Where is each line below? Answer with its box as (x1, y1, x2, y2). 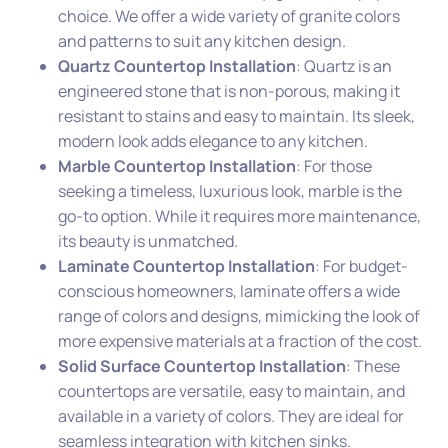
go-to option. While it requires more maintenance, (58, 205, 421, 228)
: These (346, 355, 400, 378)
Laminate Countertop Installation (58, 255, 315, 278)
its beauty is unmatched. (58, 230, 238, 253)
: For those (296, 155, 372, 178)
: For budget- (315, 255, 408, 278)
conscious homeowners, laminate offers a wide (58, 280, 400, 303)
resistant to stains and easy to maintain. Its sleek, (58, 105, 415, 128)
